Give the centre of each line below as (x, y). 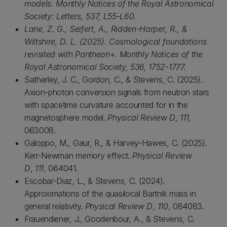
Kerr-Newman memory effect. (79, 156)
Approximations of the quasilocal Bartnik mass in (110, 194)
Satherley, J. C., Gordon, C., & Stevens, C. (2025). (113, 80)
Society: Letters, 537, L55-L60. (81, 16)
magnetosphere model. (66, 118)
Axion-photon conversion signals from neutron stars (117, 92)
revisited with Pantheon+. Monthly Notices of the (113, 54)
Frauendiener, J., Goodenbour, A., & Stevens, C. (109, 219)
